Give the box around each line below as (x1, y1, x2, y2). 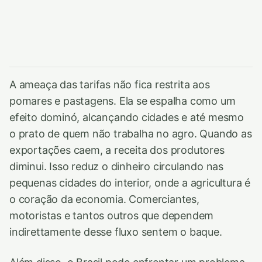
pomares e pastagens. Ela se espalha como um (9, 95, 236, 107)
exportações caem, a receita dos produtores (9, 144, 225, 156)
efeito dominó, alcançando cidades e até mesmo (9, 111, 244, 123)
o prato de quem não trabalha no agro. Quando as (9, 127, 252, 140)
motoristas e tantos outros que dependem (9, 209, 214, 222)
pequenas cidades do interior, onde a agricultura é (9, 177, 251, 189)
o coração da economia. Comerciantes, (9, 193, 199, 205)
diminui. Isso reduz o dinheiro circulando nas (9, 160, 224, 173)
